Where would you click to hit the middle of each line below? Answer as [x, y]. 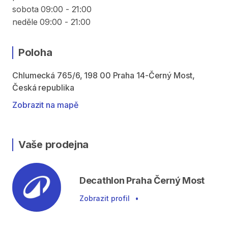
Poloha [35, 52]
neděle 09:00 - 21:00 [51, 22]
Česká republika [43, 88]
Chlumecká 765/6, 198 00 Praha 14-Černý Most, [104, 75]
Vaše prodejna [54, 145]
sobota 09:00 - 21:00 [52, 9]
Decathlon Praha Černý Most [142, 180]
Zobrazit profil [105, 198]
